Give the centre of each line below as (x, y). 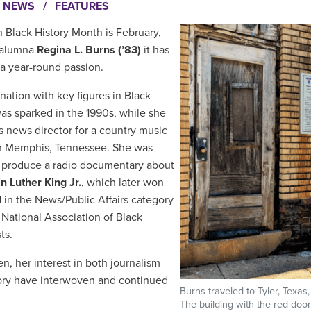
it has (155, 50)
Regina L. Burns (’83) (89, 50)
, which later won (123, 183)
